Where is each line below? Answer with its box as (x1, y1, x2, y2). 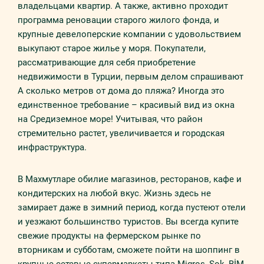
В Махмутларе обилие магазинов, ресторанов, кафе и (18, 174, 242, 184)
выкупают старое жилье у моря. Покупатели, (18, 43, 206, 54)
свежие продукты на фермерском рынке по (18, 230, 201, 241)
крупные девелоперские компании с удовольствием (18, 29, 241, 39)
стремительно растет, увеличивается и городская (18, 128, 225, 138)
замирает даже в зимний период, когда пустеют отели (18, 202, 246, 213)
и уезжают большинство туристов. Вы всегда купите (18, 216, 239, 227)
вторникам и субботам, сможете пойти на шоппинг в (18, 245, 240, 255)
